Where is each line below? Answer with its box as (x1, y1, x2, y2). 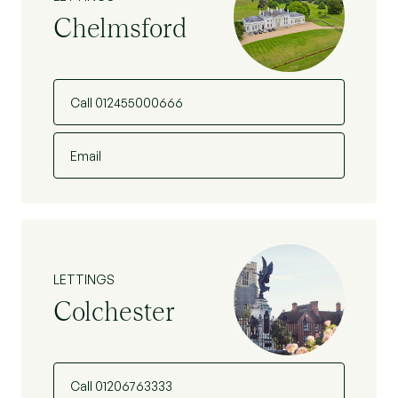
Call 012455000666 (70, 95, 183, 110)
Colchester (53, 294, 175, 327)
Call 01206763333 (70, 378, 172, 394)
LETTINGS (53, 271, 115, 287)
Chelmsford (53, 11, 187, 44)
